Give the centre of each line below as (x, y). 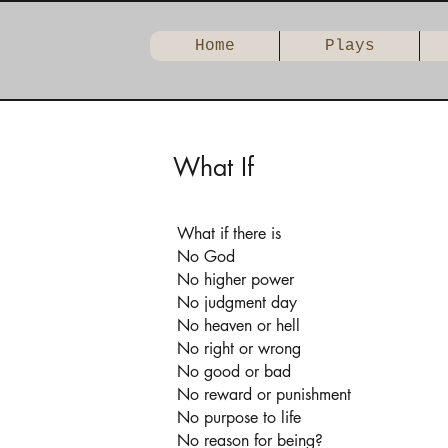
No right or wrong (239, 348)
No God (206, 256)
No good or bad (234, 371)
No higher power (235, 279)
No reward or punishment (264, 394)
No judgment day (237, 302)
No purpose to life (239, 417)
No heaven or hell (238, 325)
